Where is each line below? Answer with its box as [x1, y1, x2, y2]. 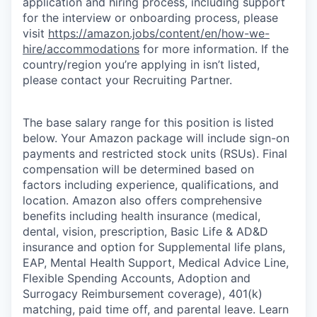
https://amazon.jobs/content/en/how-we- [48, 26, 270, 41]
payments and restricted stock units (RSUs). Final [23, 146, 287, 161]
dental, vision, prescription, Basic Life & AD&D [23, 224, 268, 239]
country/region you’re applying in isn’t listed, [23, 57, 260, 72]
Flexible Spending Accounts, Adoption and [23, 271, 250, 286]
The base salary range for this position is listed [23, 115, 274, 130]
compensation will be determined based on [23, 162, 254, 177]
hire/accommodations [23, 42, 139, 57]
